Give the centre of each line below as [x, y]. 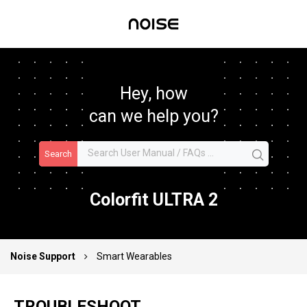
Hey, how [153, 94]
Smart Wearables [134, 256]
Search [58, 154]
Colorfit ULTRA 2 [153, 200]
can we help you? [153, 116]
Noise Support [44, 256]
